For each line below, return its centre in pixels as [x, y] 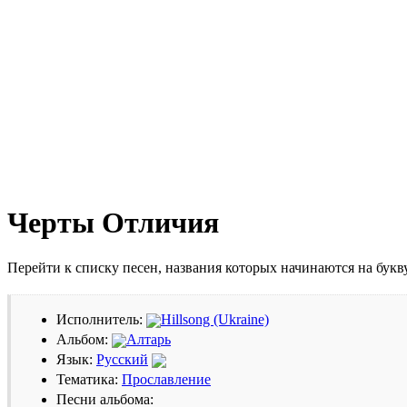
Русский [122, 359]
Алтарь [149, 339]
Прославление [166, 379]
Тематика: [89, 379]
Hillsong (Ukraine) [215, 319]
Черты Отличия [113, 223]
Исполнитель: [101, 319]
